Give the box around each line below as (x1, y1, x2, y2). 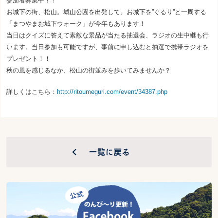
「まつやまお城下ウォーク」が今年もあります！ (6, 19, 146, 27)
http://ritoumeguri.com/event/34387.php (57, 88, 168, 95)
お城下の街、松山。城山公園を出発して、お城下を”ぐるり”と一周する (6, 8, 207, 16)
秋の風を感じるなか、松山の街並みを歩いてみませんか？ (6, 66, 171, 74)
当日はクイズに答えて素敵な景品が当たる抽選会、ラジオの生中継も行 (6, 31, 209, 39)
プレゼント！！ (6, 54, 51, 62)
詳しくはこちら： (6, 88, 57, 95)
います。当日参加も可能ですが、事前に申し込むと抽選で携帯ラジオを (6, 43, 209, 51)
